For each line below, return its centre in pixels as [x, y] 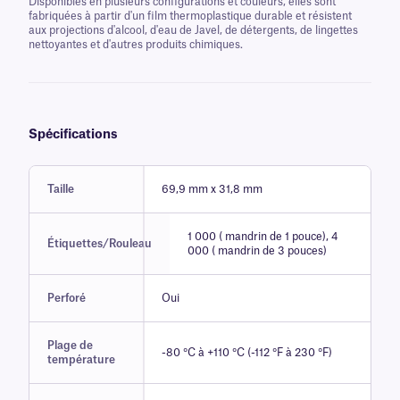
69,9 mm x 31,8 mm [212, 189]
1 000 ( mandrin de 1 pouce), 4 [263, 237]
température [81, 360]
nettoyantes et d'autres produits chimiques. [136, 45]
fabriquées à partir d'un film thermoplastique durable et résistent [190, 16]
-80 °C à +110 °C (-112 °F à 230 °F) [246, 353]
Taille [61, 189]
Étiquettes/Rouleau [100, 244]
